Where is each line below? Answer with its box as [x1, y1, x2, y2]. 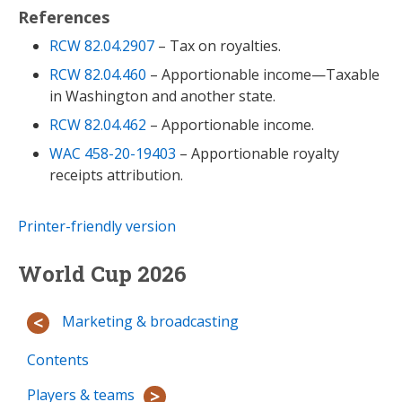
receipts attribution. [49, 164, 183, 185]
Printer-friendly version [18, 215, 176, 236]
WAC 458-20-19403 [49, 143, 176, 163]
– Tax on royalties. [154, 35, 281, 56]
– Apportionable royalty [176, 143, 339, 163]
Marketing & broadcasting [58, 310, 239, 331]
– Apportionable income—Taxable [146, 64, 380, 84]
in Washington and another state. [49, 85, 275, 106]
